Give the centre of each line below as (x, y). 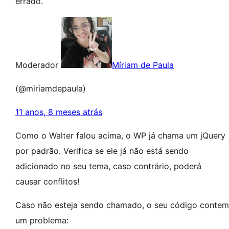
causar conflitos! (47, 181)
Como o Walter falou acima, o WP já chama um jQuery (120, 135)
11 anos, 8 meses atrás (59, 112)
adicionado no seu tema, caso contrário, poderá (108, 166)
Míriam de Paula (143, 65)
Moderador (37, 65)
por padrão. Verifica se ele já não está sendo (102, 151)
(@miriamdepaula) (51, 88)
